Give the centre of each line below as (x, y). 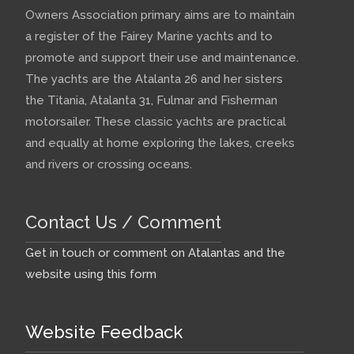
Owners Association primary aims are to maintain (160, 15)
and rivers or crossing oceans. (109, 164)
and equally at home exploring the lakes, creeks (160, 143)
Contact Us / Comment (123, 222)
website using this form (91, 274)
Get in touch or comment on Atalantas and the (155, 253)
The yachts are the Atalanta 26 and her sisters (154, 79)
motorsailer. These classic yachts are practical (156, 122)
